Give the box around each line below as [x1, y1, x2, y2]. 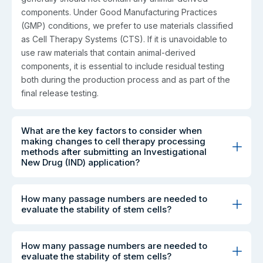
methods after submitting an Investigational [21, 146, 207, 157]
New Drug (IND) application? [21, 156, 140, 168]
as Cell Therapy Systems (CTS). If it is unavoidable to [21, 33, 227, 44]
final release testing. [21, 87, 99, 98]
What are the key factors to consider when [21, 124, 202, 136]
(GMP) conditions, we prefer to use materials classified [21, 20, 233, 31]
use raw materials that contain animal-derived [21, 47, 195, 58]
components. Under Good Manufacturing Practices [21, 6, 217, 17]
